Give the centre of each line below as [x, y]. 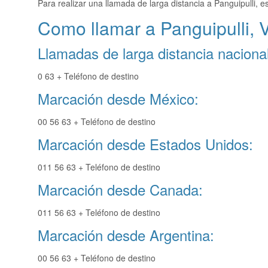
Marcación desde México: [118, 99]
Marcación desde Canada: [120, 190]
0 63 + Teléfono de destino [88, 76]
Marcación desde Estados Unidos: [145, 144]
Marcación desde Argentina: [126, 235]
